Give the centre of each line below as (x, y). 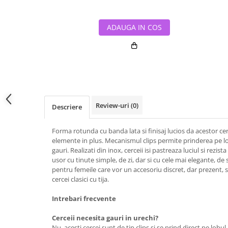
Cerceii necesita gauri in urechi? (105, 218)
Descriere (67, 107)
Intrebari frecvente (84, 198)
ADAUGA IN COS (134, 27)
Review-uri (113, 105)
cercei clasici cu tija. (80, 179)
